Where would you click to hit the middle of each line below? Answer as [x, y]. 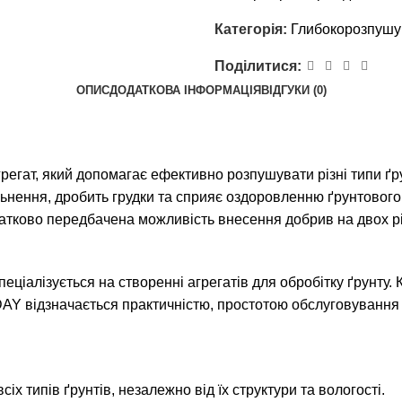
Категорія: [251, 29]
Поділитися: [258, 66]
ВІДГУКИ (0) [293, 90]
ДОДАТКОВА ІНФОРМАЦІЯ [185, 90]
